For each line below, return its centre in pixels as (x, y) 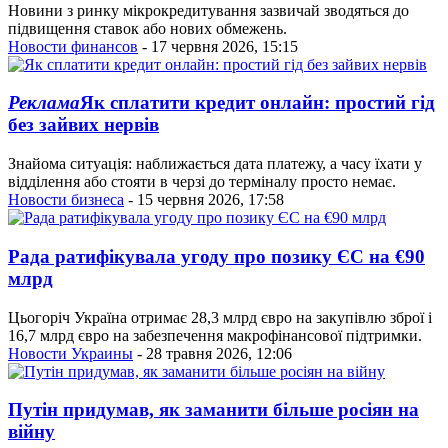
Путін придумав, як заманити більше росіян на (213, 410)
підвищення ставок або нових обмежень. (147, 28)
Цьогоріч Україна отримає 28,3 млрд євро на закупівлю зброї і (220, 317)
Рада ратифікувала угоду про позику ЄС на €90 (216, 256)
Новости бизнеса (66, 200)
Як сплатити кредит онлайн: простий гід (257, 103)
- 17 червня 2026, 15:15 (218, 46)
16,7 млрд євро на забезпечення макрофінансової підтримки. (215, 335)
